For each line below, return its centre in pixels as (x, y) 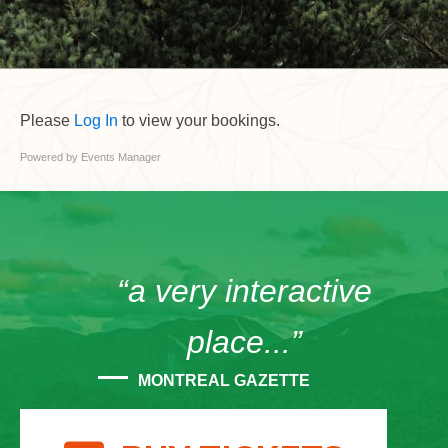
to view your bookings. (199, 120)
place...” (244, 342)
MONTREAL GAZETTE (224, 380)
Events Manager (121, 157)
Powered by (50, 157)
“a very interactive (244, 291)
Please (47, 120)
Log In (96, 120)
